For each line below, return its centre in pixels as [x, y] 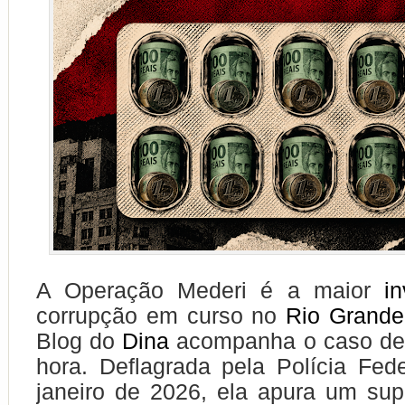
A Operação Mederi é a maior [210, 290]
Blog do [80, 341]
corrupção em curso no [161, 316]
